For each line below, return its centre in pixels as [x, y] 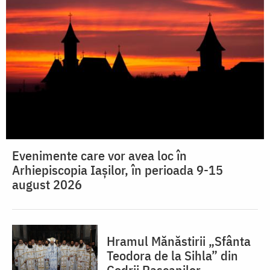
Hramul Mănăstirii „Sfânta [179, 240]
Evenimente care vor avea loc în [99, 155]
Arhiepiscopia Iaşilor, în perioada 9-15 [118, 169]
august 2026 [47, 184]
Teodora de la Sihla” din [172, 255]
